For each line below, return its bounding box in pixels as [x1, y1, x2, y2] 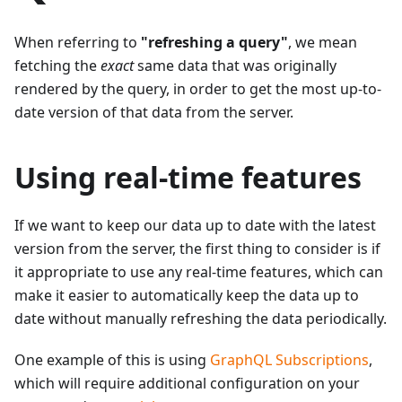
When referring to [14, 31, 141, 52]
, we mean [288, 31, 357, 52]
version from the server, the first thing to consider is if [14, 238, 380, 258]
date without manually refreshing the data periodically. [14, 308, 387, 328]
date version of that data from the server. [14, 101, 293, 122]
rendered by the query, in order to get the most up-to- [14, 78, 381, 99]
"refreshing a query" [141, 31, 288, 52]
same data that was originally [134, 55, 336, 75]
